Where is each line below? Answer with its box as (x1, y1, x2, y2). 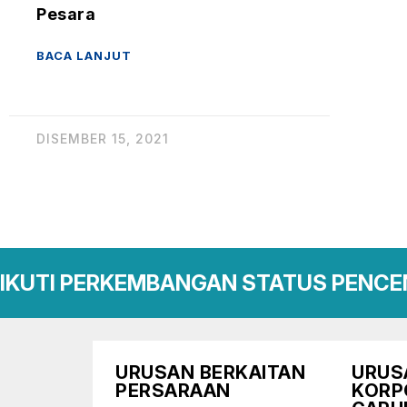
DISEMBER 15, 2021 (36, 131, 169, 146)
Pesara (36, 5, 95, 24)
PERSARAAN (115, 380, 231, 402)
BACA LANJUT (36, 48, 132, 63)
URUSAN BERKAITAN (115, 362, 305, 383)
